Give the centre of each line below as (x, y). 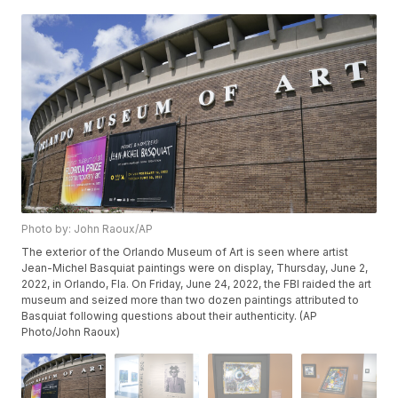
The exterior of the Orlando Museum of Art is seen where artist (185, 252)
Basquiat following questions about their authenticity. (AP (170, 316)
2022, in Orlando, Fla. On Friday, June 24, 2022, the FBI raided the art (197, 284)
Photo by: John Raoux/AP (88, 229)
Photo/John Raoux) (71, 332)
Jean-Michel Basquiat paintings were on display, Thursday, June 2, (195, 268)
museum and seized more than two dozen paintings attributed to (191, 300)
